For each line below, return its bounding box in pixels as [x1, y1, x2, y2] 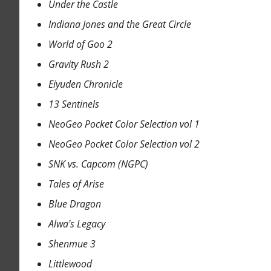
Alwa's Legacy [48, 217, 105, 231]
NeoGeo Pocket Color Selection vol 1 [48, 117, 200, 131]
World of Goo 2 [48, 38, 113, 51]
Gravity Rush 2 [48, 57, 109, 71]
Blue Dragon [48, 197, 101, 211]
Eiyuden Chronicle [48, 77, 123, 91]
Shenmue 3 [48, 237, 96, 251]
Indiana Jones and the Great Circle [48, 18, 191, 31]
